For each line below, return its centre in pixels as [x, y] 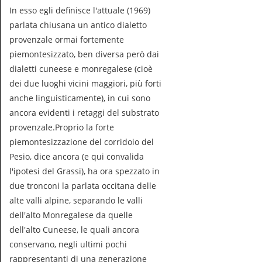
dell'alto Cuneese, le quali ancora [74, 230]
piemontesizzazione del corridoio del [82, 142]
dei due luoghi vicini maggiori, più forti [85, 83]
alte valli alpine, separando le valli [76, 200]
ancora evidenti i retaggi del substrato [84, 113]
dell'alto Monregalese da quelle [71, 215]
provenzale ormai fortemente [67, 39]
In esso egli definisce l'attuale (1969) [80, 10]
